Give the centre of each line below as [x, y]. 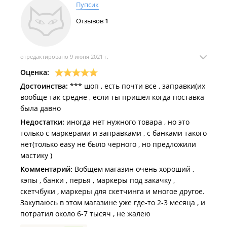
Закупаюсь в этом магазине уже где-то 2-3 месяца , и [113, 202]
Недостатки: [42, 122]
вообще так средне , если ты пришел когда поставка [112, 97]
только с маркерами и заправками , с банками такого [113, 133]
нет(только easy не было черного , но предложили [108, 144]
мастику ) [36, 155]
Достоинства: [44, 86]
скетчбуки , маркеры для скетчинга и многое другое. [112, 191]
